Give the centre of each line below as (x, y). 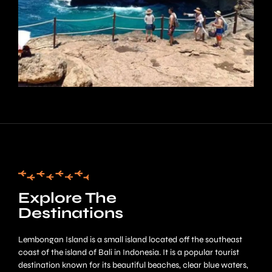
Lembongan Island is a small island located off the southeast (130, 239)
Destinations (71, 213)
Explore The (67, 198)
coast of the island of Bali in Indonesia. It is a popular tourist (129, 252)
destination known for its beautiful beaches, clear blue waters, (133, 265)
